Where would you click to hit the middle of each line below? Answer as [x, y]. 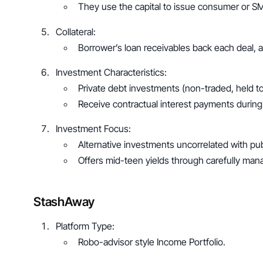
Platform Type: [87, 226]
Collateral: [77, 31]
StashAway [64, 201]
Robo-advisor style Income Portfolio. [152, 242]
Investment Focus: [95, 128]
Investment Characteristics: [113, 72]
